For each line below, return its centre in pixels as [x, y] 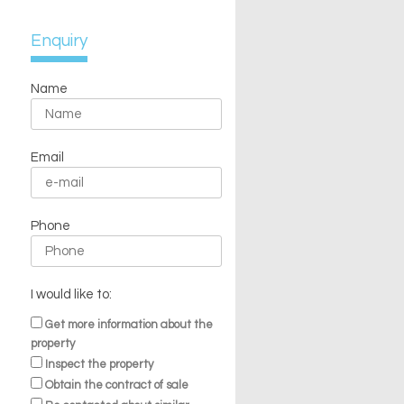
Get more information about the [129, 325]
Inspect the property [99, 365]
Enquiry [59, 41]
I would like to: [71, 295]
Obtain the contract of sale [116, 386]
